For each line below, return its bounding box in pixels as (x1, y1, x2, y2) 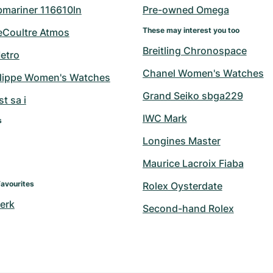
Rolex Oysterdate (142, 179, 222, 192)
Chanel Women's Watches (142, 66, 264, 79)
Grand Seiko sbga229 (142, 89, 243, 102)
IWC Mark (142, 112, 187, 124)
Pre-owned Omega (142, 3, 229, 16)
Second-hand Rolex (142, 202, 234, 214)
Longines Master (142, 134, 221, 147)
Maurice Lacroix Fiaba (142, 157, 244, 169)
